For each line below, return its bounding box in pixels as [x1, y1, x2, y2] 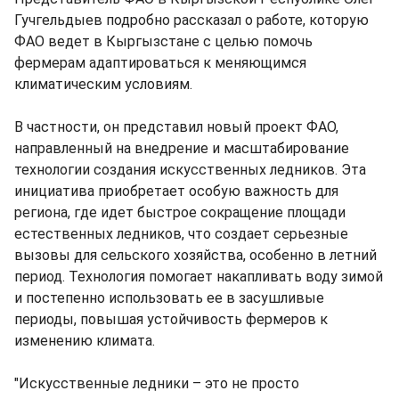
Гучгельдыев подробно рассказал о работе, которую [14, 12, 369, 28]
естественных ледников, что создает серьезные [14, 225, 348, 242]
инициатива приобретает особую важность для [14, 183, 338, 199]
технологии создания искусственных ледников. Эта [14, 161, 366, 178]
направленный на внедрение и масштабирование [14, 140, 349, 157]
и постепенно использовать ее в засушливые [14, 289, 324, 306]
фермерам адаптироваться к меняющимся [14, 54, 306, 71]
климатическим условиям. [14, 76, 192, 93]
